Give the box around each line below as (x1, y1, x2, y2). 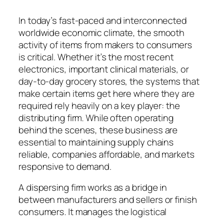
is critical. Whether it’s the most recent (18, 50, 174, 63)
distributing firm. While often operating (18, 111, 174, 124)
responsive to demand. (18, 160, 111, 173)
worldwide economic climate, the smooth (18, 26, 185, 39)
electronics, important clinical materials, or (18, 62, 189, 75)
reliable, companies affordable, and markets (18, 147, 195, 161)
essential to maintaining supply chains (18, 135, 174, 148)
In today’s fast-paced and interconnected (18, 14, 187, 27)
